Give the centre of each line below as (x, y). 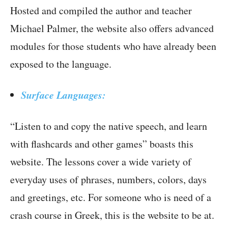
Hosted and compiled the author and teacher (101, 11)
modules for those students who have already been (113, 46)
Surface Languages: (63, 95)
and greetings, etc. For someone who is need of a (111, 197)
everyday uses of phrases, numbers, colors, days (108, 180)
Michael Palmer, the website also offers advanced (112, 28)
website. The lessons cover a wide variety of (101, 162)
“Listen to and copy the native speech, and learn (109, 126)
